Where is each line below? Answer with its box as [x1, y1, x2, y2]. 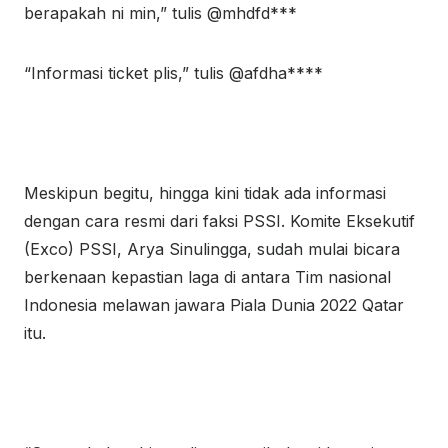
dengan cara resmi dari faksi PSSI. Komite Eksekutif [24, 211, 415, 231]
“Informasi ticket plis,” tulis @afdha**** [24, 63, 323, 83]
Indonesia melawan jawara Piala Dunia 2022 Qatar [24, 295, 404, 315]
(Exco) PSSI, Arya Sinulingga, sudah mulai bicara [24, 239, 400, 259]
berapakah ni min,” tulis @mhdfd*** [24, 3, 297, 23]
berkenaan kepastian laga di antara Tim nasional [24, 267, 391, 287]
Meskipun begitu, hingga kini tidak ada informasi [24, 183, 386, 203]
